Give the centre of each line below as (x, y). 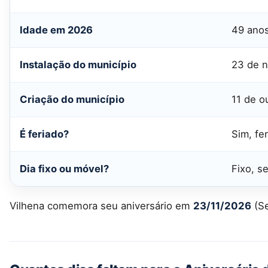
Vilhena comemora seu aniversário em (101, 206)
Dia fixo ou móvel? (64, 168)
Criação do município (72, 99)
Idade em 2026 (56, 30)
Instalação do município (78, 64)
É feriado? (44, 134)
